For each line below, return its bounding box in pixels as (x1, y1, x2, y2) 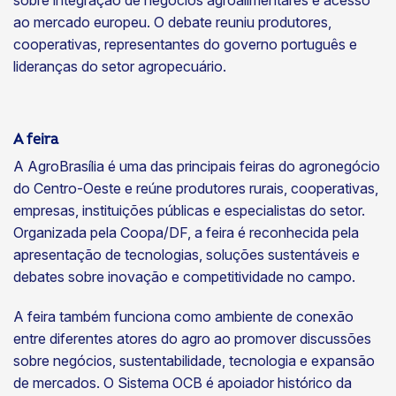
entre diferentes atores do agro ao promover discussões (13, 329, 371, 347)
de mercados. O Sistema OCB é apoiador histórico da (13, 373, 352, 392)
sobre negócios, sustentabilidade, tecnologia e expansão (13, 351, 375, 369)
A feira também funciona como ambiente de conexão (13, 307, 354, 325)
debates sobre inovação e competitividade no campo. (13, 268, 359, 286)
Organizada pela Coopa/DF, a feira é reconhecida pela (13, 224, 359, 242)
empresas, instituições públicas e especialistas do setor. (13, 202, 365, 220)
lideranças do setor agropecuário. (13, 57, 230, 75)
